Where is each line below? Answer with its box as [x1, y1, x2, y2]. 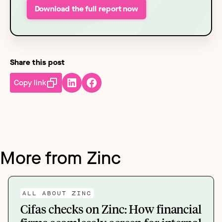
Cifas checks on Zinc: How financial [20, 201, 202, 217]
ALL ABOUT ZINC [22, 189, 92, 197]
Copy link [14, 77, 46, 88]
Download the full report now [34, 3, 139, 14]
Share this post [10, 56, 65, 67]
